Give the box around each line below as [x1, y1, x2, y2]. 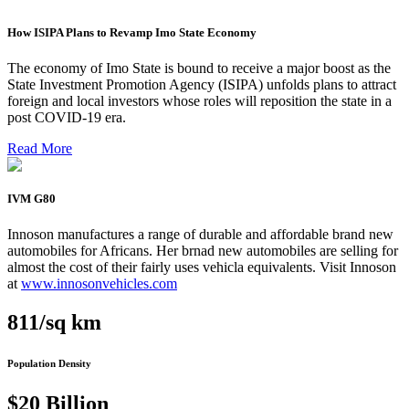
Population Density [7, 358, 91, 370]
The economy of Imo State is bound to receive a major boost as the [7, 59, 391, 76]
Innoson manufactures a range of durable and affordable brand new [7, 226, 393, 243]
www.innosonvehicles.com [21, 276, 177, 292]
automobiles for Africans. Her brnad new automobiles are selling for [7, 243, 398, 259]
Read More [7, 140, 72, 156]
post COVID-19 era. [7, 109, 126, 125]
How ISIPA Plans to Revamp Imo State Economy [7, 25, 257, 39]
